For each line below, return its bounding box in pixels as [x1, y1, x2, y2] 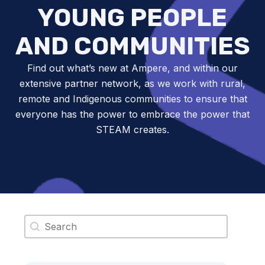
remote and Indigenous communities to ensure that [18, 93, 247, 105]
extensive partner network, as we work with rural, [20, 77, 245, 89]
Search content [24, 216, 85, 227]
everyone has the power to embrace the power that [15, 108, 250, 120]
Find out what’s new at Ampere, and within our [27, 62, 238, 74]
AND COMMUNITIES [15, 31, 250, 61]
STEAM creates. [96, 124, 169, 135]
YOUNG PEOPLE [38, 3, 227, 33]
